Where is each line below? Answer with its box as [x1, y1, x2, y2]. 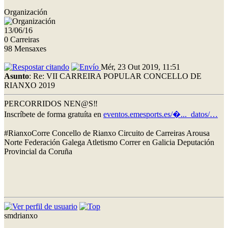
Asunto [4, 71, 29, 80]
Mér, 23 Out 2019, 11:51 [101, 62, 180, 71]
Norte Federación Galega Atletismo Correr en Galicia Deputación [4, 137, 214, 147]
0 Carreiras [4, 35, 39, 44]
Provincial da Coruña [4, 147, 72, 156]
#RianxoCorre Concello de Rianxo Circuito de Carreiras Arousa [4, 128, 210, 137]
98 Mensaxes [4, 44, 46, 53]
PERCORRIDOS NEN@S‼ [4, 99, 98, 108]
